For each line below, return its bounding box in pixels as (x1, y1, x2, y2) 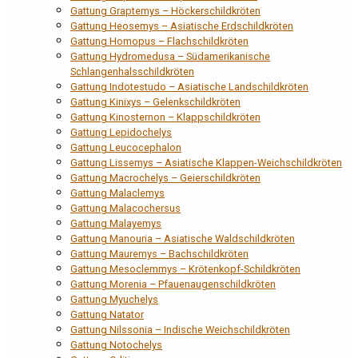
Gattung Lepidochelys (70, 126, 172, 139)
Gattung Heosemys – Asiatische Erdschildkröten (70, 20, 293, 33)
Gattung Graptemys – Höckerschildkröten (70, 5, 261, 18)
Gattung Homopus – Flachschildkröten (70, 35, 249, 48)
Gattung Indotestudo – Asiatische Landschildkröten (70, 81, 308, 93)
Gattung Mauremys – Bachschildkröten (70, 248, 249, 261)
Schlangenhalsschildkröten (70, 66, 194, 78)
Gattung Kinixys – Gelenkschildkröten (70, 96, 241, 109)
